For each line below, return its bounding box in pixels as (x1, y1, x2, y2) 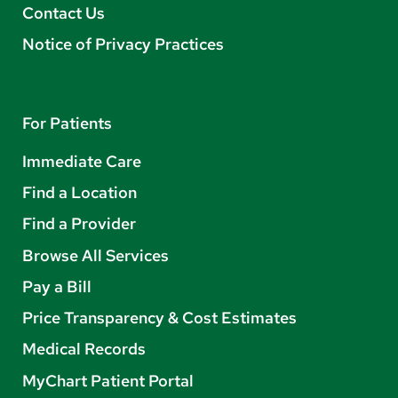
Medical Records (22, 338, 146, 360)
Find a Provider (22, 213, 136, 235)
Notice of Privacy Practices (22, 33, 224, 54)
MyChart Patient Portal (22, 370, 194, 391)
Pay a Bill (22, 275, 92, 297)
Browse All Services (22, 244, 169, 266)
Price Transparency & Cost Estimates (22, 307, 297, 329)
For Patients (22, 112, 112, 133)
